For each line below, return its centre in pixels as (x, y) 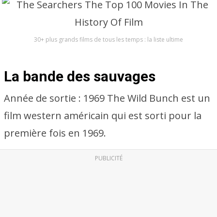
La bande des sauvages (80, 76)
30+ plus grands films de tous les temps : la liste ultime (108, 39)
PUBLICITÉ (108, 158)
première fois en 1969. (55, 133)
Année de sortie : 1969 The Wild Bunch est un (107, 98)
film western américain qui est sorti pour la (103, 116)
